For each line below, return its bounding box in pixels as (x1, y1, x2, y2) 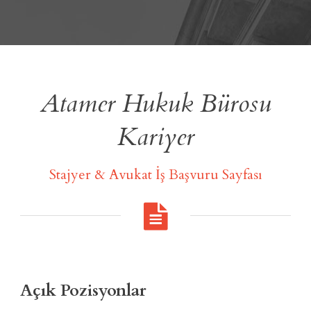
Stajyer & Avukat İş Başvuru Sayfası (49, 165, 262, 184)
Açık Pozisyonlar (20, 278, 146, 302)
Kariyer (117, 119, 194, 154)
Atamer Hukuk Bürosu (40, 85, 271, 121)
